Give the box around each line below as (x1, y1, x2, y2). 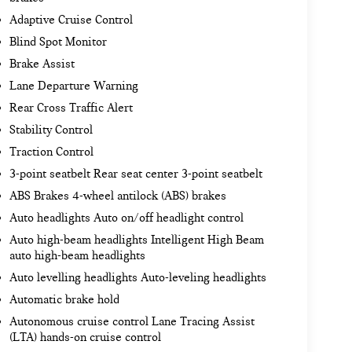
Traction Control (9, 145, 93, 159)
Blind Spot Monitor (9, 35, 107, 49)
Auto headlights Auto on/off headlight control (9, 211, 244, 225)
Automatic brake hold (9, 292, 119, 307)
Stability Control (9, 123, 93, 137)
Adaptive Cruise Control (9, 13, 133, 27)
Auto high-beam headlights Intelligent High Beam (9, 233, 264, 247)
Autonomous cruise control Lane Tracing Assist (9, 314, 255, 329)
